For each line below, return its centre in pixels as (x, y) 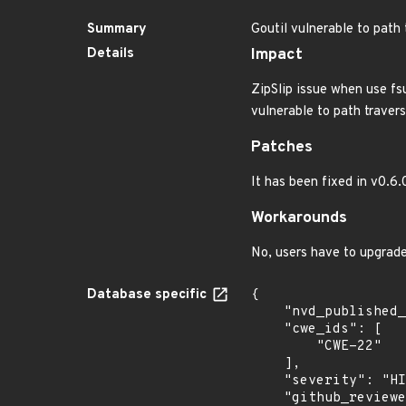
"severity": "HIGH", (267, 381)
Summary (117, 29)
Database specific (149, 295)
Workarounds (299, 218)
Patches (282, 148)
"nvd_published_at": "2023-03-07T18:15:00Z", (267, 312)
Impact (277, 55)
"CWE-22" (284, 347)
